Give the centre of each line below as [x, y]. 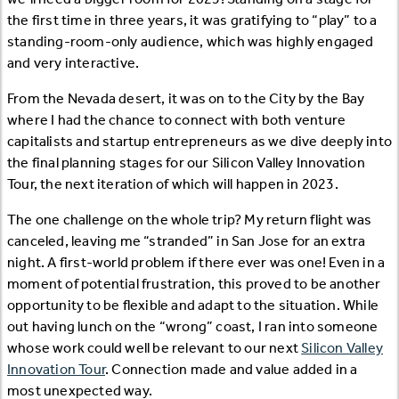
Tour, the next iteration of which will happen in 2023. [173, 183]
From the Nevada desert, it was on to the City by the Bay [186, 98]
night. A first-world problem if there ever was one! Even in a [196, 262]
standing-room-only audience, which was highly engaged [191, 41]
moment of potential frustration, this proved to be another [194, 283]
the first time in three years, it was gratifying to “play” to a [192, 20]
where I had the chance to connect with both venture [177, 119]
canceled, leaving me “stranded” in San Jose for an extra [187, 240]
